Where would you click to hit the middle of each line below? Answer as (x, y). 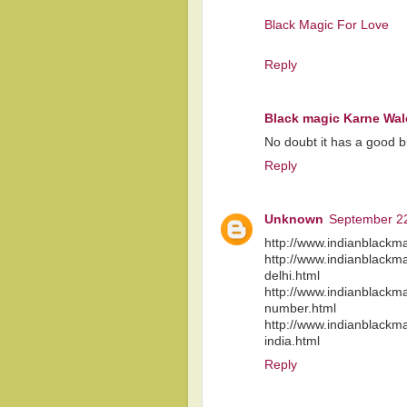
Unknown (294, 219)
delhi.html (292, 275)
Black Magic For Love (327, 25)
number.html (300, 308)
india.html (292, 341)
